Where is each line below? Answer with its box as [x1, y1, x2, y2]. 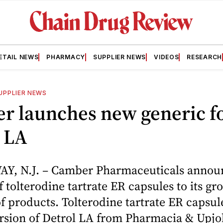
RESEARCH [187, 53, 222, 61]
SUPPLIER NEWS [93, 53, 146, 61]
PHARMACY [46, 53, 85, 61]
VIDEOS [154, 53, 179, 61]
